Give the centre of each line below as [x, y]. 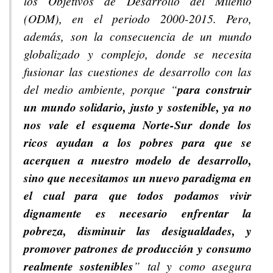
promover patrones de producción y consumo [138, 249]
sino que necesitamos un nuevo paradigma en [138, 178]
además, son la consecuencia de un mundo [138, 36]
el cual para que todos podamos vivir [138, 196]
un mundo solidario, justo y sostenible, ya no [138, 107]
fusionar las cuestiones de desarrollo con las [138, 72]
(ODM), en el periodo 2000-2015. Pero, [138, 19]
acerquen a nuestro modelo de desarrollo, [138, 160]
